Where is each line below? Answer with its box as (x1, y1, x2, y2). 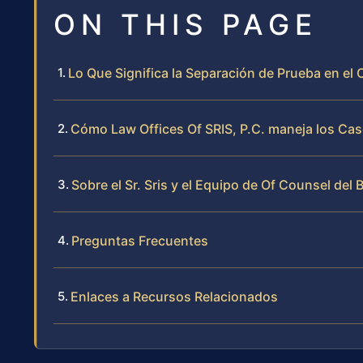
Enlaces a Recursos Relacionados (70, 288, 278, 305)
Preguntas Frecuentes (71, 233, 208, 250)
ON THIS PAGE (53, 7, 318, 42)
